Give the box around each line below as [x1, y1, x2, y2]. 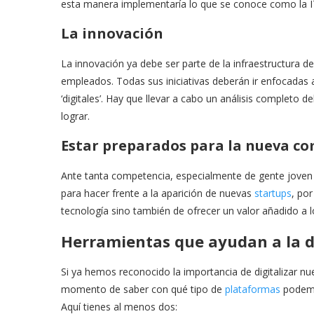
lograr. [61, 109, 90, 123]
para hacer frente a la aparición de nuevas [61, 186, 254, 200]
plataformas [225, 282, 280, 296]
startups [254, 186, 292, 200]
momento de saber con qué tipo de [61, 282, 225, 296]
